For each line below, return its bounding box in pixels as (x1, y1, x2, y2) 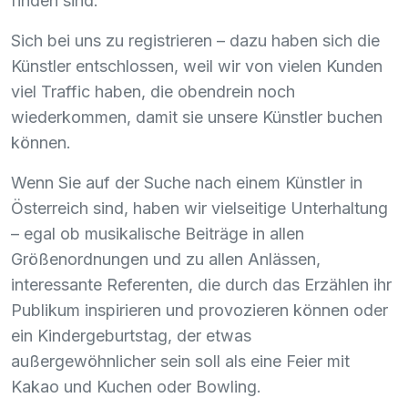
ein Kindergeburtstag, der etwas (11, 325, 251, 345)
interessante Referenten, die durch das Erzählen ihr (11, 274, 392, 294)
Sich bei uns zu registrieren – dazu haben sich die (11, 30, 380, 50)
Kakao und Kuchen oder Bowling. (11, 376, 261, 396)
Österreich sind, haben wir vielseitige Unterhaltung (11, 198, 388, 218)
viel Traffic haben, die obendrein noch (11, 81, 295, 101)
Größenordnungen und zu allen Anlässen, (11, 249, 321, 269)
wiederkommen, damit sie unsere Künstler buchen (11, 107, 382, 127)
